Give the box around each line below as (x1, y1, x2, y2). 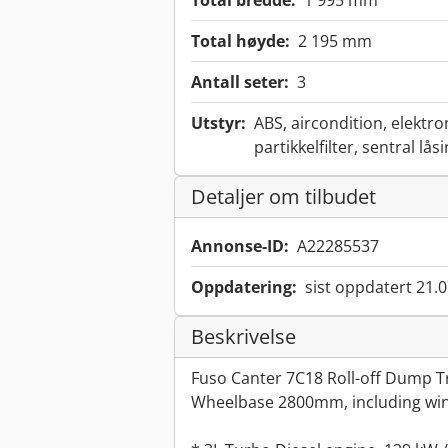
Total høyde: (191, 30, 290, 53)
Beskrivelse (191, 323, 296, 351)
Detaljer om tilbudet (191, 183, 376, 211)
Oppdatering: (191, 276, 297, 299)
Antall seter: (191, 71, 289, 94)
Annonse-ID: (191, 235, 289, 258)
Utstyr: (191, 112, 246, 135)
